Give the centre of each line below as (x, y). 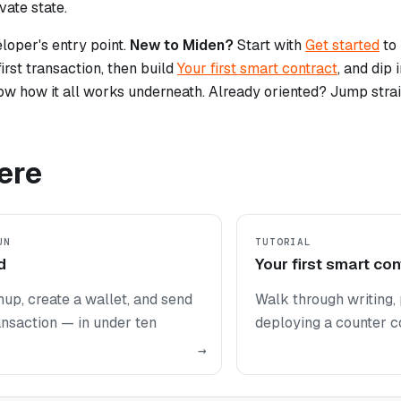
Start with (269, 45)
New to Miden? (182, 45)
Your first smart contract (257, 68)
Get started (342, 45)
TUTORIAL (284, 241)
